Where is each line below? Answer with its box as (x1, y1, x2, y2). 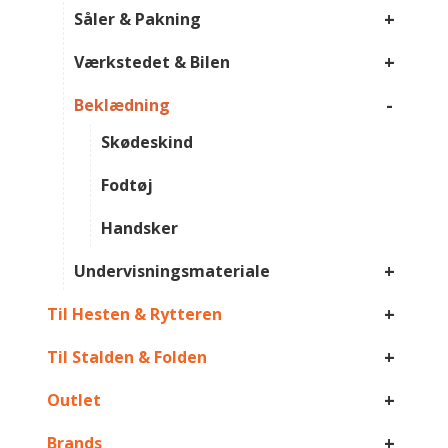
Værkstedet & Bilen (73, 51, 230, 74)
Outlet (46, 389, 101, 412)
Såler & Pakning (73, 8, 201, 31)
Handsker (100, 217, 178, 240)
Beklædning (73, 94, 170, 117)
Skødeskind (100, 131, 193, 154)
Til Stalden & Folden (46, 346, 207, 369)
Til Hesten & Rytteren (46, 303, 222, 326)
